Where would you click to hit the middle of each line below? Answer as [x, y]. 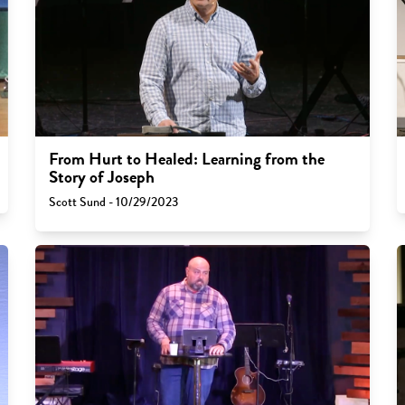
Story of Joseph [101, 178]
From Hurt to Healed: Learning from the [186, 160]
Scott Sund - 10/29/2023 [113, 202]
